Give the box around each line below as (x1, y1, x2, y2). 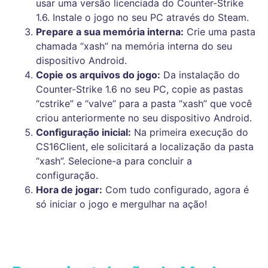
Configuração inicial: (36, 126, 131, 139)
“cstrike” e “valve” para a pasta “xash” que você (36, 98, 252, 110)
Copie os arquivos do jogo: (36, 69, 160, 81)
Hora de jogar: (36, 184, 102, 196)
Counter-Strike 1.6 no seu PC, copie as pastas (36, 83, 243, 96)
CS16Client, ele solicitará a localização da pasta (36, 141, 254, 153)
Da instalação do (160, 69, 240, 81)
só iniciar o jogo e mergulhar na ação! (36, 198, 207, 211)
